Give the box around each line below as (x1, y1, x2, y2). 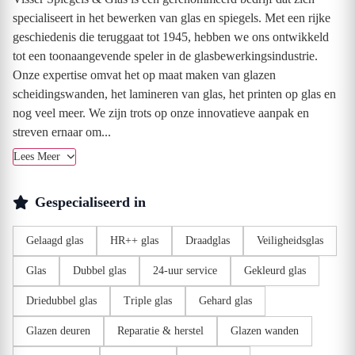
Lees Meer (13, 151, 63, 162)
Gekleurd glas (244, 265, 306, 277)
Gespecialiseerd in (35, 194, 146, 210)
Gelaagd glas (26, 235, 83, 246)
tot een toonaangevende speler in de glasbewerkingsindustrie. (13, 49, 318, 63)
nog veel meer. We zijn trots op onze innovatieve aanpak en (13, 106, 309, 120)
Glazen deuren (26, 325, 90, 337)
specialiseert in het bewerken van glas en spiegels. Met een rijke (13, 11, 330, 25)
